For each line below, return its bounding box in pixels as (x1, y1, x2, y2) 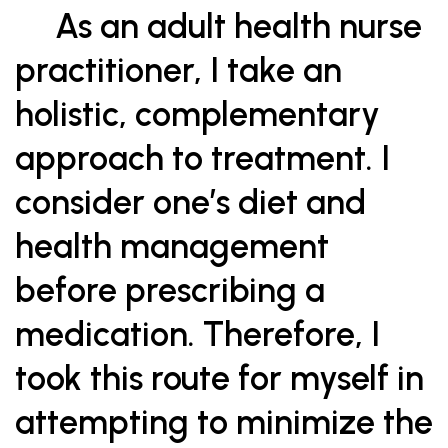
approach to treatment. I (15, 138, 390, 179)
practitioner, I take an (15, 50, 342, 91)
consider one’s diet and (15, 182, 366, 223)
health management (15, 226, 329, 267)
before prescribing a (15, 270, 325, 311)
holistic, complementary (15, 94, 380, 135)
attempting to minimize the (15, 402, 433, 443)
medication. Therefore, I (15, 314, 380, 355)
